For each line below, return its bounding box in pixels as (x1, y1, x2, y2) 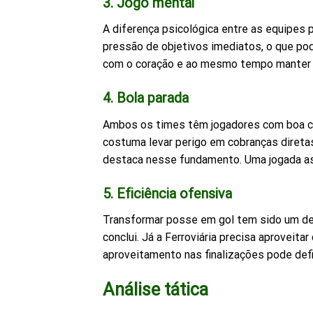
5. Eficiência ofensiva (103, 185, 232, 202)
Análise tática (103, 278, 208, 300)
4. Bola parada (103, 90, 189, 107)
